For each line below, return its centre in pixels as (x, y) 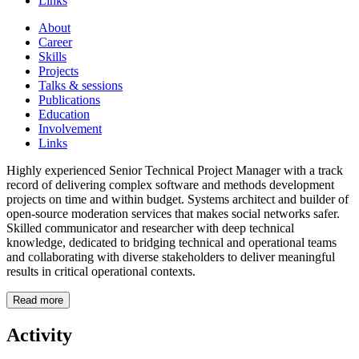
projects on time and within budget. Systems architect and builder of (177, 200)
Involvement (70, 129)
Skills (52, 57)
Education (64, 115)
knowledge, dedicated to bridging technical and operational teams (171, 243)
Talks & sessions (81, 86)
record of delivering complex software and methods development (170, 185)
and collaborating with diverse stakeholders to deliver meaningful (171, 257)
